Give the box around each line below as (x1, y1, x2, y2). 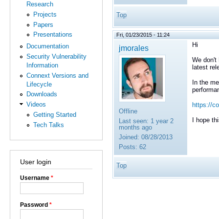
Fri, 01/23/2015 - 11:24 (116, 31, 170, 38)
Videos (26, 101, 46, 109)
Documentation (26, 43, 69, 50)
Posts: (119, 143, 137, 151)
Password (20, 201, 49, 208)
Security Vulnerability (26, 53, 87, 61)
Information (26, 62, 59, 69)
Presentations (33, 31, 72, 39)
